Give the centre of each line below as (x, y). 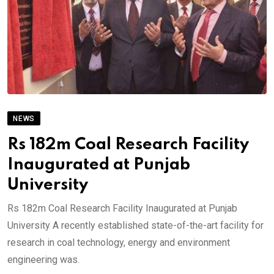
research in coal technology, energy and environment (119, 242)
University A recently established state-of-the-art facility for (135, 225)
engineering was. (43, 259)
